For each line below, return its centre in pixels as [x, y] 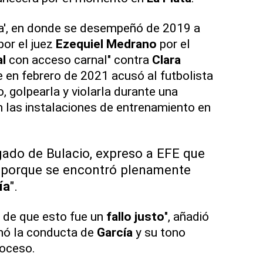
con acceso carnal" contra [79, 60]
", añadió [186, 217]
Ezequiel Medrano [106, 44]
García [114, 232]
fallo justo [135, 217]
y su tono [159, 232]
